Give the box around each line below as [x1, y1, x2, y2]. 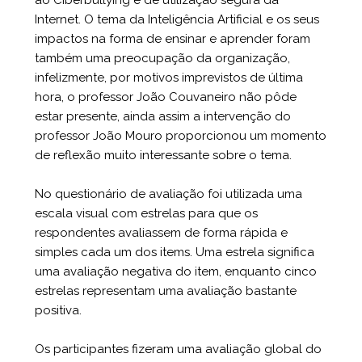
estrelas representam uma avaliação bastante [35, 283, 297, 298]
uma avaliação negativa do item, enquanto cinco [35, 263, 317, 279]
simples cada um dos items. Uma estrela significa [35, 244, 314, 259]
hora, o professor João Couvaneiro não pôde [35, 89, 297, 104]
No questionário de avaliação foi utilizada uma [35, 186, 302, 201]
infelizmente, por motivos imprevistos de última [35, 69, 303, 85]
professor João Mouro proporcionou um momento [35, 128, 326, 143]
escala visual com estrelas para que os [35, 205, 258, 221]
